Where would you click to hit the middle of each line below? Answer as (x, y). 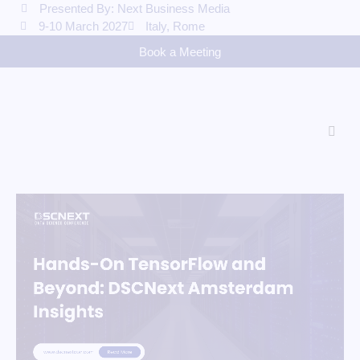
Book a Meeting (180, 52)
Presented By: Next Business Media (134, 9)
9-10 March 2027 (83, 27)
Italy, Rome (175, 27)
